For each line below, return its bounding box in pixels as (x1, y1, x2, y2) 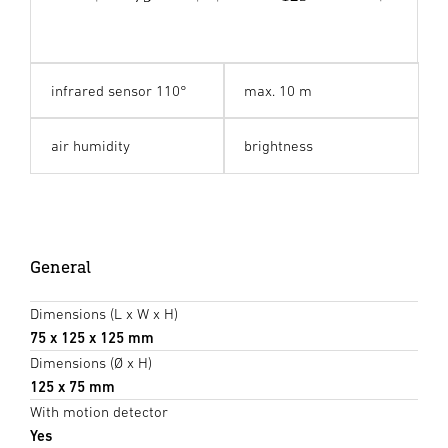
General (30, 256, 91, 278)
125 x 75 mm (30, 378, 115, 396)
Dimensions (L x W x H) (30, 305, 178, 323)
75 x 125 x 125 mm (30, 329, 154, 347)
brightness (244, 137, 313, 155)
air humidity (50, 137, 130, 155)
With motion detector (30, 403, 168, 421)
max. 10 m (244, 82, 312, 100)
